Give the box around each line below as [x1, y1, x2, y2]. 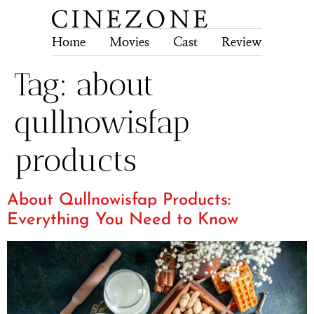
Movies [109, 34, 149, 50]
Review [221, 34, 261, 50]
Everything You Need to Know [7, 212, 238, 229]
